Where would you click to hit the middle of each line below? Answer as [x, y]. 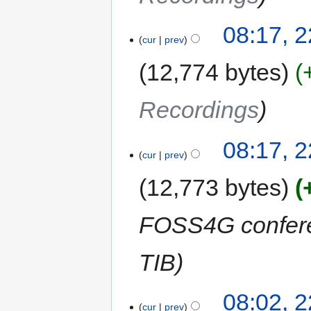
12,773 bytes [214, 187]
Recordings [199, 110]
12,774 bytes [214, 73]
